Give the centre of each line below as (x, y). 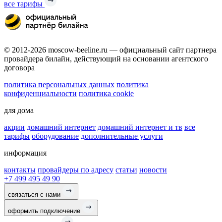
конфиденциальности (40, 93)
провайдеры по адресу (76, 169)
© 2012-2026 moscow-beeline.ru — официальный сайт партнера (110, 50)
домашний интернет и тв (140, 127)
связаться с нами (35, 194)
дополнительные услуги (122, 136)
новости (153, 169)
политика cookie (106, 93)
